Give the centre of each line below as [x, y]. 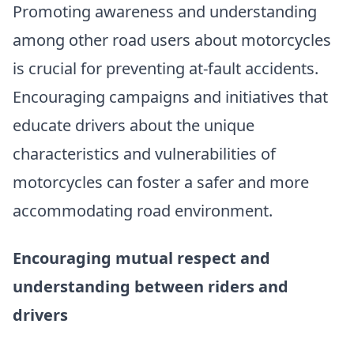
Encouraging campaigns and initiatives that [170, 96]
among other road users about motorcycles [172, 40]
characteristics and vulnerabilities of [144, 153]
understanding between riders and [151, 286]
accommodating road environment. [143, 210]
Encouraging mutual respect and [141, 258]
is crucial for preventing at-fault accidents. [166, 68]
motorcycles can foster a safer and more [161, 182]
